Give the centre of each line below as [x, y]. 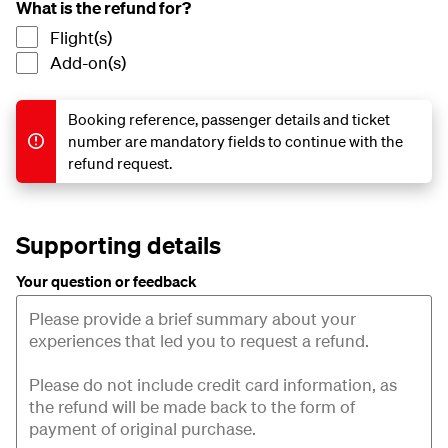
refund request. [120, 163]
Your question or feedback [106, 281]
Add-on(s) [88, 63]
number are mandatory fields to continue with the [235, 141]
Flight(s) [81, 37]
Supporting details [118, 245]
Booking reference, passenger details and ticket [229, 119]
